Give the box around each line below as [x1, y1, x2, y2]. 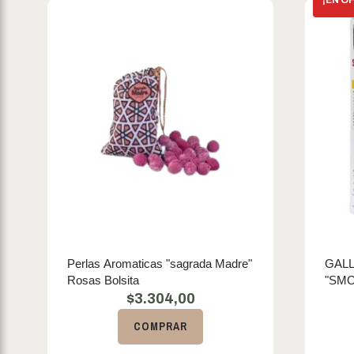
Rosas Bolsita [67, 273, 139, 287]
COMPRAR [134, 319, 187, 333]
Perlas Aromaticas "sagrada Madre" [67, 257, 252, 270]
